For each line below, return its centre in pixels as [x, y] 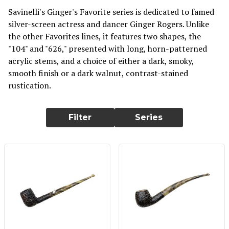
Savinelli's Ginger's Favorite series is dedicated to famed [111, 12]
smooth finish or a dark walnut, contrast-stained [98, 73]
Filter [80, 117]
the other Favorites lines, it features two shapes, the [105, 36]
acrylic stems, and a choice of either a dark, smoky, [101, 61]
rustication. [30, 85]
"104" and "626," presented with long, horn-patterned [108, 48]
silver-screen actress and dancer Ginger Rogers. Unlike [109, 24]
